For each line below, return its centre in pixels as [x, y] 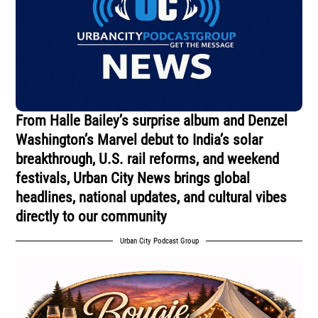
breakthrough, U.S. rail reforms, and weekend [148, 159]
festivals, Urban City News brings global [133, 178]
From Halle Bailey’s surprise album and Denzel [152, 120]
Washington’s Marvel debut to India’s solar [139, 139]
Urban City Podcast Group [159, 241]
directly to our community [92, 216]
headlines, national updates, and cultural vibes [152, 197]
